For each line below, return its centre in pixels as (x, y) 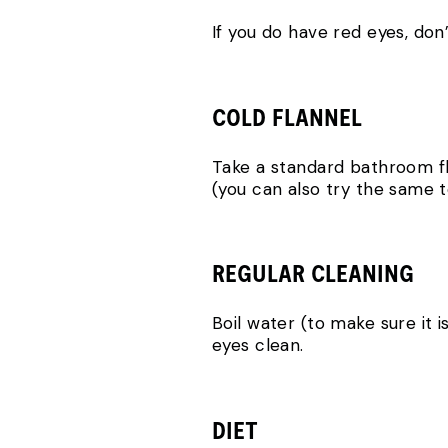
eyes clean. (258, 345)
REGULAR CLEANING (313, 274)
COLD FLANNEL (287, 117)
